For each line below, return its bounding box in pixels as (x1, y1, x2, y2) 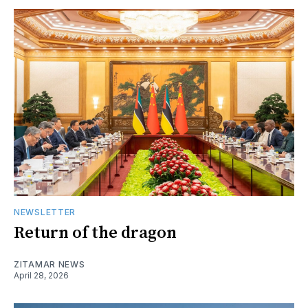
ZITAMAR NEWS (14, 258, 85, 269)
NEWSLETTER (14, 206, 76, 217)
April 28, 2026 (14, 269, 69, 280)
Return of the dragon (14, 222, 177, 243)
